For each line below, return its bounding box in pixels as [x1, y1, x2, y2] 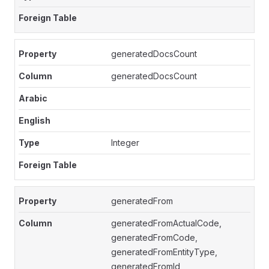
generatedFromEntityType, [111, 247, 218, 257]
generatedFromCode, [111, 232, 198, 243]
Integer [111, 138, 140, 148]
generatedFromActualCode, [111, 218, 222, 228]
